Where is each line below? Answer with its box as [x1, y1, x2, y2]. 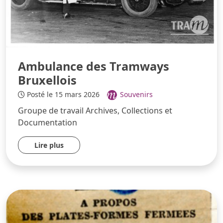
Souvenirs [120, 90, 153, 100]
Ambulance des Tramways [18, 58, 169, 75]
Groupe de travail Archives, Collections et [18, 105, 172, 116]
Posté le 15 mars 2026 [25, 90, 102, 100]
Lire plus [34, 140, 64, 150]
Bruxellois [18, 72, 77, 89]
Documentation [18, 116, 77, 128]
